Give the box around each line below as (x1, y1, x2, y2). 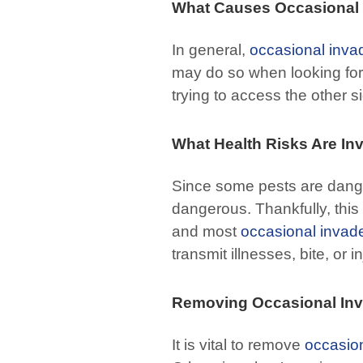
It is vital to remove (172, 336, 305, 353)
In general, (172, 41, 250, 58)
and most (172, 223, 241, 240)
